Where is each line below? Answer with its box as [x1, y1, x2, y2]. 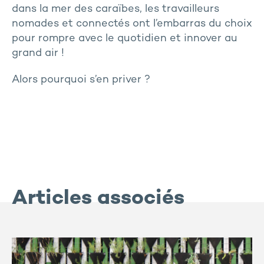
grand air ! [12, 48, 64, 59]
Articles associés [12, 188, 184, 210]
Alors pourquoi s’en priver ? [12, 74, 150, 85]
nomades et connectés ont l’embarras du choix [12, 18, 252, 29]
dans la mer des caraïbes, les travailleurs [12, 4, 219, 15]
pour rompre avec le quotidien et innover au [12, 33, 237, 44]
